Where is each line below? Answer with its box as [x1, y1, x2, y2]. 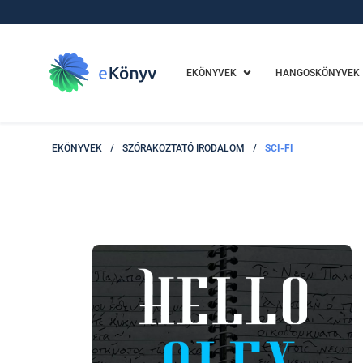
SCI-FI [264, 143, 293, 154]
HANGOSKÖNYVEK [275, 67, 360, 79]
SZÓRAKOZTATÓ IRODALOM [122, 143, 245, 154]
